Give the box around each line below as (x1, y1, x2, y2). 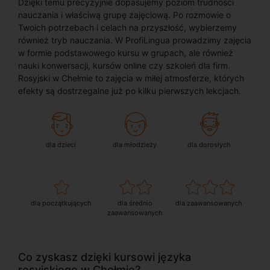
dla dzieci (46, 140, 77, 149)
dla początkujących (30, 199, 92, 207)
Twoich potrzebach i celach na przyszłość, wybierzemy (18, 22, 237, 33)
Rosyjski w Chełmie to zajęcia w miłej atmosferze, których (18, 73, 244, 83)
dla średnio (117, 199, 152, 207)
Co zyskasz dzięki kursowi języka (18, 251, 191, 263)
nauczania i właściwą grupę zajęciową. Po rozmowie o (18, 10, 231, 20)
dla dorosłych (187, 140, 231, 149)
